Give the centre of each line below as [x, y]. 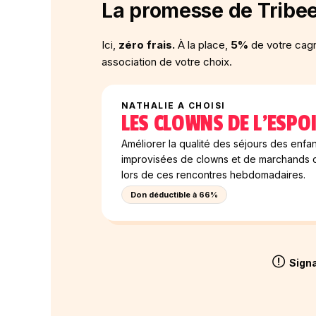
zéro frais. [147, 45]
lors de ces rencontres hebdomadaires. [213, 175]
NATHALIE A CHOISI [174, 105]
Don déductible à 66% [174, 195]
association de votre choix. [167, 62]
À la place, [203, 45]
